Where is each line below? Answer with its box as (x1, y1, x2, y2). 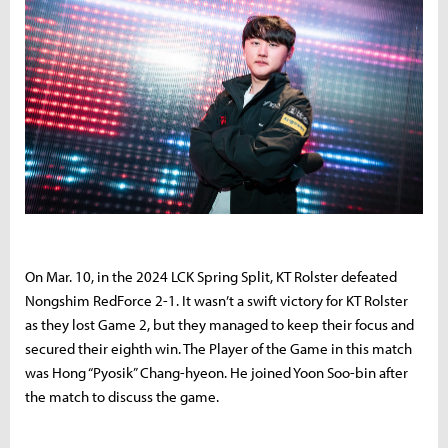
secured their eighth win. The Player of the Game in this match (25, 338, 412, 358)
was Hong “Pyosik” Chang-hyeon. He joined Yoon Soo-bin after (25, 362, 408, 382)
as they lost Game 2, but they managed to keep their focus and (25, 314, 414, 334)
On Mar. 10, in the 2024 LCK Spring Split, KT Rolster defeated (25, 266, 397, 286)
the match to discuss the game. (25, 386, 219, 406)
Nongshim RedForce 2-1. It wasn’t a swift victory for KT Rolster (25, 290, 408, 310)
